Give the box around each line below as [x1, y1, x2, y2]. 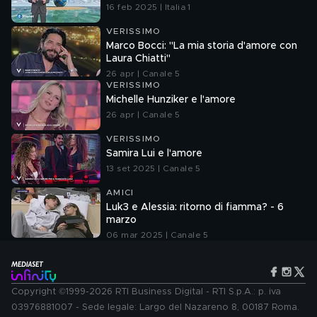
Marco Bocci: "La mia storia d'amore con [106, 41, 297, 51]
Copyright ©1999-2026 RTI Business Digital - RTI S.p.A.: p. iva [11, 287, 281, 296]
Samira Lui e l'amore [106, 149, 202, 158]
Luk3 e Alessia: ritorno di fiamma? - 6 [106, 202, 284, 212]
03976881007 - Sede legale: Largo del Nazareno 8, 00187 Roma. [11, 303, 299, 312]
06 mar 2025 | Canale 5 [106, 231, 209, 239]
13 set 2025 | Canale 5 [106, 164, 201, 173]
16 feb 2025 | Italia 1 [106, 3, 191, 11]
